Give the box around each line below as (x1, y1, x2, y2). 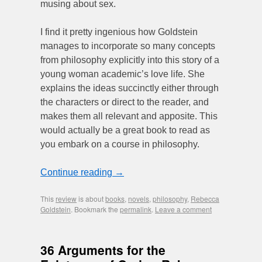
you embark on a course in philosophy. (40, 139, 199, 150)
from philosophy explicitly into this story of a (40, 55, 219, 65)
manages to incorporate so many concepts (40, 41, 215, 51)
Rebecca (191, 194, 219, 204)
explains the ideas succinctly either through (40, 83, 219, 94)
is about (77, 194, 105, 204)
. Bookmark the (71, 204, 120, 215)
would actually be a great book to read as (40, 125, 210, 136)
